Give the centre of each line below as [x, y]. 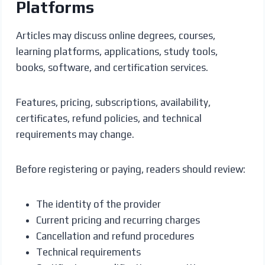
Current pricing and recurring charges [118, 220]
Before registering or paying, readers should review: [130, 169]
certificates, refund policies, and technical [109, 118]
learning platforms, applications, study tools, [117, 51]
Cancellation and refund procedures [115, 236]
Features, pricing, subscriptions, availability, [113, 102]
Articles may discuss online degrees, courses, [115, 35]
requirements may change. [75, 134]
